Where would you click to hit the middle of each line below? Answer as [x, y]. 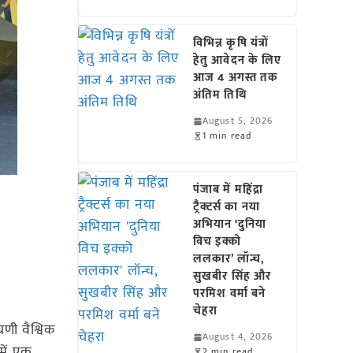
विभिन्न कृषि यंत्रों [231, 43]
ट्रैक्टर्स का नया [227, 207]
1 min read [227, 136]
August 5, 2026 [238, 121]
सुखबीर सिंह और [232, 276]
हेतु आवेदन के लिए [238, 60]
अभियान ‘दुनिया [230, 224]
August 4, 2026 [238, 336]
